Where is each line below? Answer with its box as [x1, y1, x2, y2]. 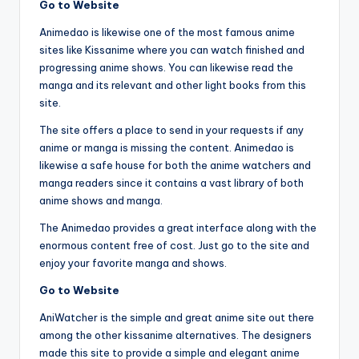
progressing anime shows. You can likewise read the [39, 61, 293, 75]
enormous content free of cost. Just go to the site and [39, 239, 309, 252]
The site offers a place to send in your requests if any [39, 123, 304, 137]
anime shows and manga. [39, 194, 163, 208]
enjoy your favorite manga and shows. [39, 256, 227, 270]
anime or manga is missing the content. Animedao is [39, 141, 294, 155]
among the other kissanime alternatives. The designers [39, 329, 312, 342]
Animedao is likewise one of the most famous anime [39, 26, 295, 39]
